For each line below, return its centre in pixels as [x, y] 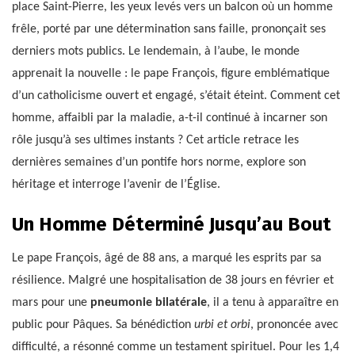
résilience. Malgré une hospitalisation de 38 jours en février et [173, 281]
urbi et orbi [222, 325]
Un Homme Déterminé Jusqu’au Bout [172, 225]
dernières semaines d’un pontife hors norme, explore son [159, 163]
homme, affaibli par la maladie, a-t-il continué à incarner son [170, 118]
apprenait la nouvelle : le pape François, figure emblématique [171, 74]
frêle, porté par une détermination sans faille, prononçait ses [169, 30]
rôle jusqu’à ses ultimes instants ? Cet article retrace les [155, 141]
